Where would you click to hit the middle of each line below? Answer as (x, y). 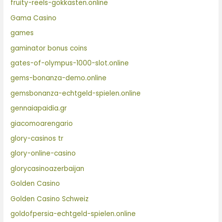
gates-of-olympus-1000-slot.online (70, 63)
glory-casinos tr (37, 138)
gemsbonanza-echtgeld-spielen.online (76, 93)
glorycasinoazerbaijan (48, 168)
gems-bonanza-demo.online (59, 78)
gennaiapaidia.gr (39, 109)
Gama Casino (34, 18)
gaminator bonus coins (49, 48)
